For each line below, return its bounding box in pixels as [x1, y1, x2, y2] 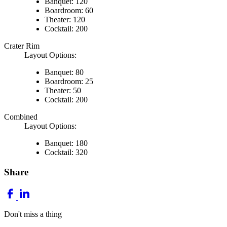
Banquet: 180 [45, 139, 88, 148]
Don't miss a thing [4, 209, 62, 218]
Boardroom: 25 [45, 77, 93, 86]
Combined [4, 112, 37, 122]
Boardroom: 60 [45, 6, 93, 15]
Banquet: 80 [45, 68, 84, 77]
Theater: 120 [45, 15, 85, 24]
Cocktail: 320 [45, 148, 88, 157]
